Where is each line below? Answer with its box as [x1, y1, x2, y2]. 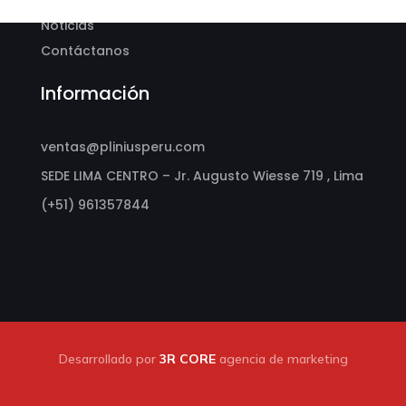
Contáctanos [40, 42, 130, 60]
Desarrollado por [58, 351, 159, 367]
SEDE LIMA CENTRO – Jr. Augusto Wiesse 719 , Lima [40, 167, 363, 185]
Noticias [40, 16, 94, 34]
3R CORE [159, 351, 216, 367]
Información [40, 81, 150, 106]
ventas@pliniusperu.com [40, 138, 205, 156]
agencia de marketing [215, 351, 348, 367]
